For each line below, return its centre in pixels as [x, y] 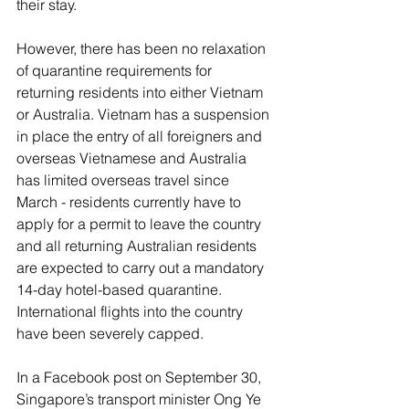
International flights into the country [131, 311]
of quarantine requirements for [116, 70]
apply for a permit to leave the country [141, 223]
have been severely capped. [112, 333]
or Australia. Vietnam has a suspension [145, 114]
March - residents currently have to [131, 201]
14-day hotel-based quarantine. [121, 289]
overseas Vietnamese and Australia [133, 157]
